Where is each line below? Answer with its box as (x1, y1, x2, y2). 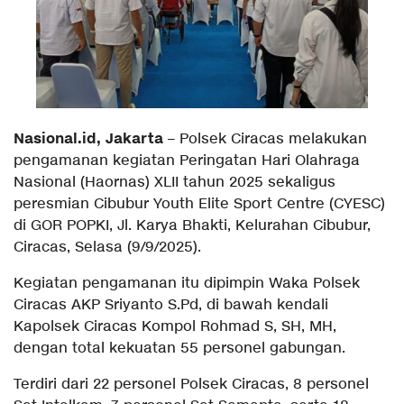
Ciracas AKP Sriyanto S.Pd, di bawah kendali (14, 295, 328, 315)
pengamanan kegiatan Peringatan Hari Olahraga (14, 151, 360, 170)
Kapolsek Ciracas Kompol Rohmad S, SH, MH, (14, 317, 336, 336)
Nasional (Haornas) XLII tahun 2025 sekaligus (14, 172, 335, 192)
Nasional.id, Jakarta (14, 128, 163, 149)
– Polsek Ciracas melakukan (163, 129, 367, 149)
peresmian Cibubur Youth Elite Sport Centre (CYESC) (14, 194, 385, 214)
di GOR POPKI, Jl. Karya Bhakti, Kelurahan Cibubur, (14, 216, 371, 235)
